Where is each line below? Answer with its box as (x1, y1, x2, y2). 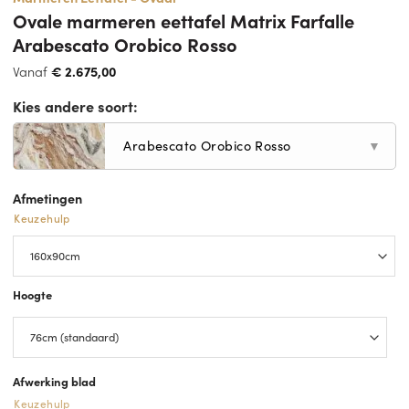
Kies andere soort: (13, 95, 139, 116)
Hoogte (13, 285, 53, 302)
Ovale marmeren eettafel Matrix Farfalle (13, 6, 355, 33)
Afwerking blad (13, 372, 97, 389)
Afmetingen (13, 188, 83, 207)
